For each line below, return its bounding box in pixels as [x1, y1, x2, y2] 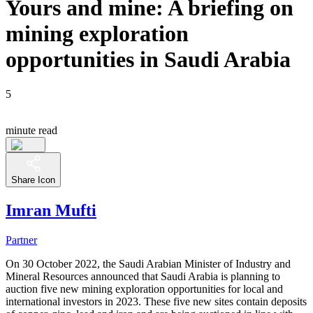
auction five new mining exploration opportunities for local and [6, 282, 283, 295]
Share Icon [11, 174, 55, 185]
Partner [6, 233, 37, 246]
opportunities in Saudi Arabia [6, 47, 291, 73]
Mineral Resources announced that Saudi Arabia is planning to [6, 270, 280, 282]
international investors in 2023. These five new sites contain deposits [6, 295, 307, 307]
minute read [6, 124, 57, 136]
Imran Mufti [6, 201, 96, 219]
